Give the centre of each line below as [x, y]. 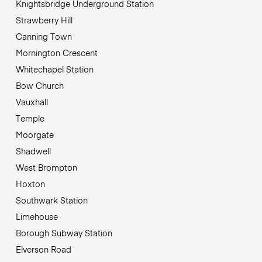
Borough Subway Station [64, 232]
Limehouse [37, 216]
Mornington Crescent [56, 52]
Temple [30, 118]
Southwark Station [51, 200]
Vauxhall [32, 101]
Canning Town [44, 36]
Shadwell [33, 151]
